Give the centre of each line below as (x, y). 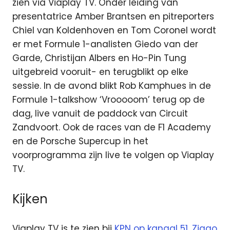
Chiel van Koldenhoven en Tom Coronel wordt (114, 31)
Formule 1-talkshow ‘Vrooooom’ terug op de (109, 100)
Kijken (30, 199)
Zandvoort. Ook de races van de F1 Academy (112, 128)
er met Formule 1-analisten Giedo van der (105, 44)
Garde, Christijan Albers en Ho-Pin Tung (99, 58)
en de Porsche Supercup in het (80, 141)
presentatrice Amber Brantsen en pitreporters (113, 17)
